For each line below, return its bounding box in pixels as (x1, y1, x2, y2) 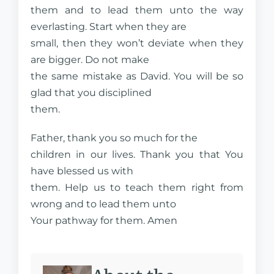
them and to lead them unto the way (31, 4, 243, 16)
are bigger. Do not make (31, 54, 149, 65)
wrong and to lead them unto (31, 198, 176, 210)
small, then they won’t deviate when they (31, 37, 243, 49)
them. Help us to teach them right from (31, 182, 243, 193)
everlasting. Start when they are (31, 21, 187, 32)
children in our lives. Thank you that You (31, 149, 243, 160)
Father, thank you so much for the (31, 132, 198, 144)
